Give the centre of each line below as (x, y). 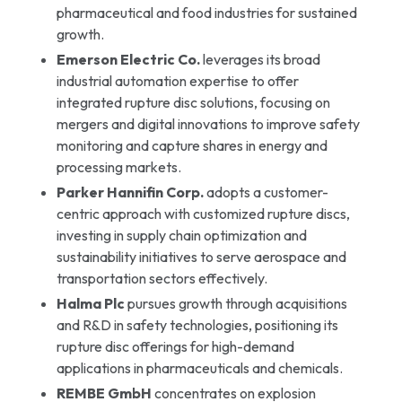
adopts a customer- (266, 192)
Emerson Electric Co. (128, 59)
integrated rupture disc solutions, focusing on (193, 102)
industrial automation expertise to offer (177, 80)
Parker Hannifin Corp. (130, 192)
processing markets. (118, 166)
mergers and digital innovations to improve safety (208, 123)
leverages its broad (260, 59)
